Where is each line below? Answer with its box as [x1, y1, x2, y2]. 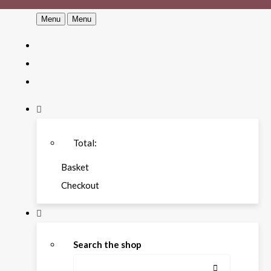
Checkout [61, 180, 99, 191]
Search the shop [73, 239, 142, 250]
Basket [61, 162, 89, 172]
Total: [73, 137, 97, 148]
